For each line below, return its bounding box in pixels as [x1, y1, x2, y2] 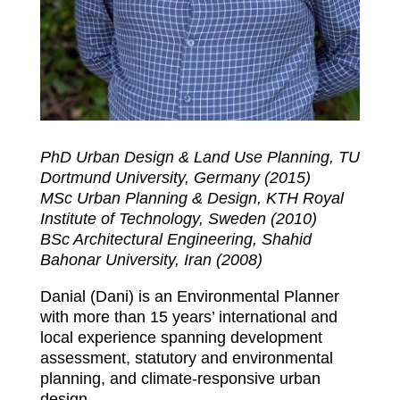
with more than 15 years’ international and [39, 307, 337, 326]
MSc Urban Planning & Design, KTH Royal [39, 188, 344, 207]
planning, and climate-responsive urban [39, 369, 321, 387]
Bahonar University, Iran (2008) [39, 250, 262, 269]
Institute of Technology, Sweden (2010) [39, 209, 317, 228]
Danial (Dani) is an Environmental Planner [39, 287, 339, 305]
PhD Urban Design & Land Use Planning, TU [39, 147, 360, 166]
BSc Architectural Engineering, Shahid [39, 229, 312, 248]
